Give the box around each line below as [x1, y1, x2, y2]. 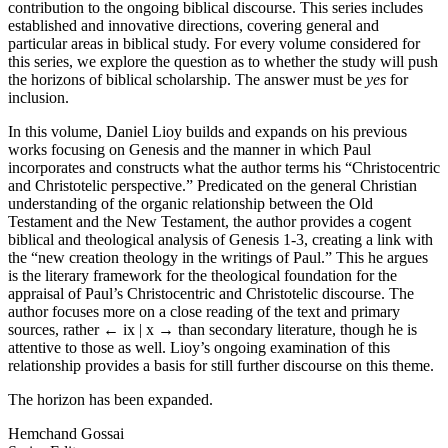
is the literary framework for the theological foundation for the [8, 266, 397, 284]
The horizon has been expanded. [8, 390, 213, 408]
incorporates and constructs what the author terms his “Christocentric [8, 158, 440, 176]
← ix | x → [103, 320, 174, 338]
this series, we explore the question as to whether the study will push [8, 52, 438, 70]
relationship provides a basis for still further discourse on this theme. [8, 356, 434, 374]
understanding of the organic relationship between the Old [8, 194, 373, 212]
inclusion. [8, 88, 69, 106]
